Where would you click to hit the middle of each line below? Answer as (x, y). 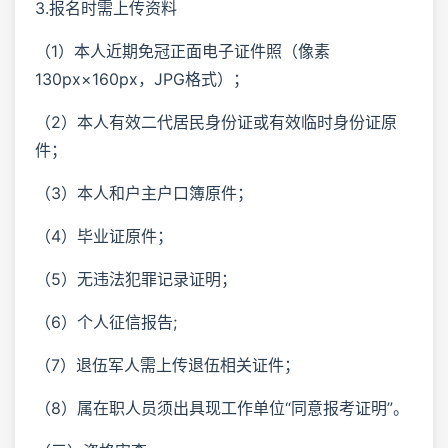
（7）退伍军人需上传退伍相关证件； (167, 364)
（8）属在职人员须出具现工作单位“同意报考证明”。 (222, 407)
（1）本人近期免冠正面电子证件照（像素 (182, 50)
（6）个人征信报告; (106, 321)
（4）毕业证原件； (104, 235)
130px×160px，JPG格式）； (142, 78)
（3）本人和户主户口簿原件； (144, 192)
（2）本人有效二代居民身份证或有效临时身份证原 (216, 121)
